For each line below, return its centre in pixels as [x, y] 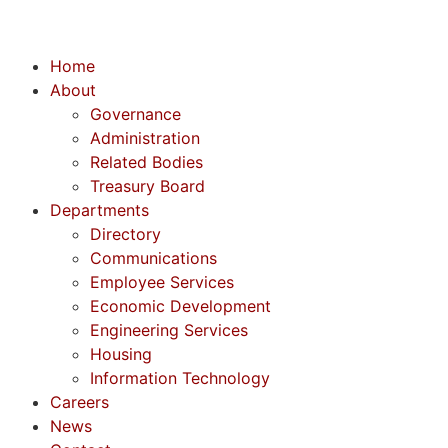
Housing [121, 354]
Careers [79, 402]
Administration [145, 138]
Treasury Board [147, 186]
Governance [135, 114]
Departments [99, 210]
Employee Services [162, 282]
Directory [125, 234]
